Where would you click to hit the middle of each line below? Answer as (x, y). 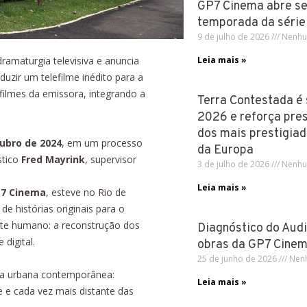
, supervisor (111, 159)
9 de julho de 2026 (234, 37)
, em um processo (102, 143)
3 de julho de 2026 (234, 164)
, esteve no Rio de (86, 192)
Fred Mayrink (53, 159)
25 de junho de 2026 (238, 259)
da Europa (225, 150)
